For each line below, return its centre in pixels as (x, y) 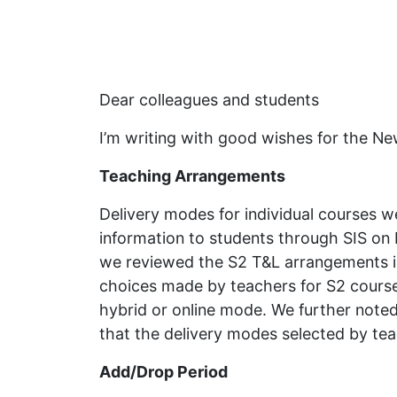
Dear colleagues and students (209, 99)
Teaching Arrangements (192, 175)
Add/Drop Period (163, 371)
